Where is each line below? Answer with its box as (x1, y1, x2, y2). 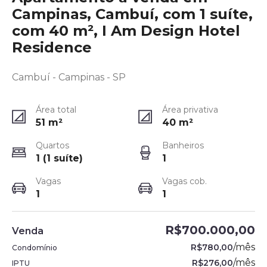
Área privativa (162, 104, 218, 115)
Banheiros (162, 140, 204, 151)
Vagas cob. (162, 176, 207, 187)
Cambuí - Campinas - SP (12, 72, 126, 83)
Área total (36, 104, 76, 115)
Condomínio (12, 243, 57, 252)
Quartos (36, 140, 69, 151)
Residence (12, 39, 92, 56)
